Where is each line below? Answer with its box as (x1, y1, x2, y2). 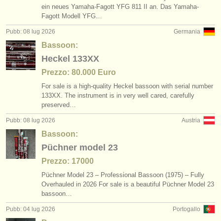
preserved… (41, 101, 76, 109)
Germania (174, 28, 200, 35)
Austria (182, 117, 200, 124)
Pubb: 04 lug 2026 (6, 206, 55, 213)
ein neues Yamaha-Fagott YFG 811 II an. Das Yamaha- (41, 3, 199, 10)
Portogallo (173, 206, 200, 213)
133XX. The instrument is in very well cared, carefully (41, 92, 194, 99)
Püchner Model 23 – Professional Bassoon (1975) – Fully (41, 171, 204, 179)
